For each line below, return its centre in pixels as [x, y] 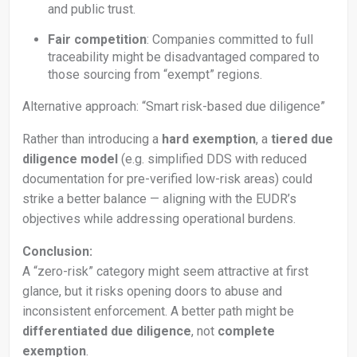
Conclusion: [57, 251]
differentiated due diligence [107, 331]
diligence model [70, 159]
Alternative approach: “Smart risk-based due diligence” [174, 106]
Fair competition [97, 39]
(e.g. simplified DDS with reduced [212, 159]
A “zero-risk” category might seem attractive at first [165, 271]
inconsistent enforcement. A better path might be [158, 311]
